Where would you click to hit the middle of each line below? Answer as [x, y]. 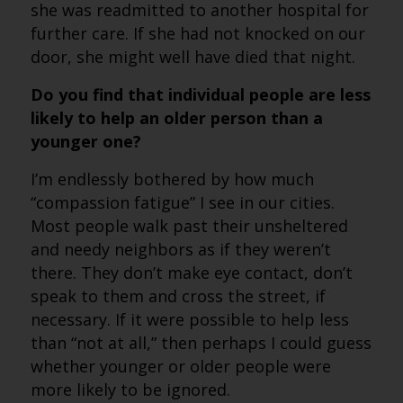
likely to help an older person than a [176, 118]
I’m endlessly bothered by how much [172, 179]
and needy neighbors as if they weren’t [180, 249]
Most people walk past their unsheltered [189, 226]
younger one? [85, 141]
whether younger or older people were [180, 366]
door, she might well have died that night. [193, 57]
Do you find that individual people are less [200, 94]
